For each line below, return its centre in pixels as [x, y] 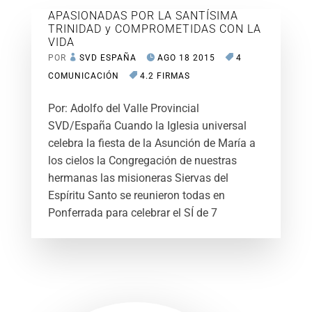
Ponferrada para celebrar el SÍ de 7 [132, 212]
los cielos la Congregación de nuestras [142, 160]
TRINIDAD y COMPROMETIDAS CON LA [154, 29]
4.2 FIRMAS [165, 76]
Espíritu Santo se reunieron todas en [136, 195]
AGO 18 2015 [186, 57]
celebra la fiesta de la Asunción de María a [151, 143]
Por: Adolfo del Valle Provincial [123, 108]
